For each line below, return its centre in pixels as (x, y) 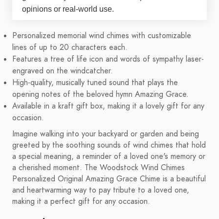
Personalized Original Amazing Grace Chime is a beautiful (109, 179)
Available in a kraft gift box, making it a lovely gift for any (108, 106)
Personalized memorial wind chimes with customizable (102, 36)
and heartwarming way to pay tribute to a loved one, (101, 190)
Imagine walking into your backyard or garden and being (106, 134)
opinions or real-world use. (68, 9)
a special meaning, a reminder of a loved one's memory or (109, 157)
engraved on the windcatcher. (63, 71)
